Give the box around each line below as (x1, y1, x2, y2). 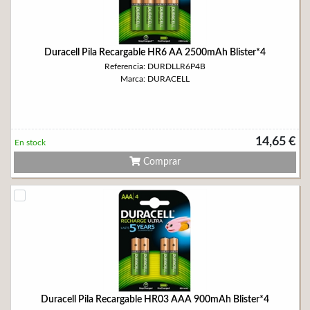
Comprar (140, 157, 181, 167)
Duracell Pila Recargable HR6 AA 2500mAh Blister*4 (44, 48, 266, 57)
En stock (15, 138, 46, 147)
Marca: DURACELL (120, 75, 190, 83)
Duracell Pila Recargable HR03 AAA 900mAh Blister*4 (41, 295, 269, 304)
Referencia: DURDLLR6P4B (104, 62, 206, 71)
